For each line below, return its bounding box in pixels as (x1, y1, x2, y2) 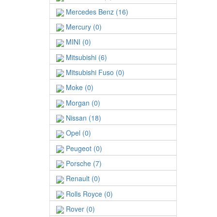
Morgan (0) (64, 97, 100, 108)
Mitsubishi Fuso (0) (64, 67, 124, 77)
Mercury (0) (64, 22, 102, 32)
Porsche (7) (64, 158, 102, 169)
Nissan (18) (64, 113, 101, 123)
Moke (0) (64, 82, 93, 93)
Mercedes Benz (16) (64, 6, 128, 16)
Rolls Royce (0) (64, 188, 113, 199)
